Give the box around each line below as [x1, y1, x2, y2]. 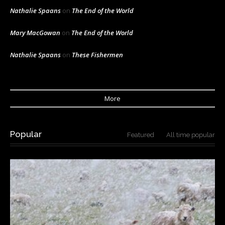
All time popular [166, 131, 215, 139]
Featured [127, 131, 154, 139]
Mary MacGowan [10, 28, 60, 37]
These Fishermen [72, 50, 123, 59]
